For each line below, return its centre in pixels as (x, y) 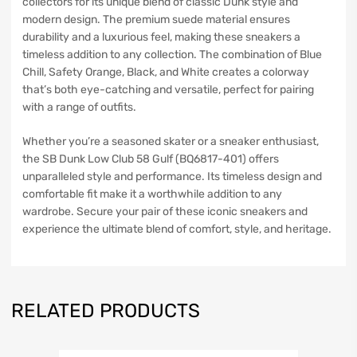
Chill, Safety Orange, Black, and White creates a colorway (166, 73)
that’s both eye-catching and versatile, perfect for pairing (168, 90)
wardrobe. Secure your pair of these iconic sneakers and (165, 212)
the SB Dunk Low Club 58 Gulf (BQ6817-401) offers (151, 159)
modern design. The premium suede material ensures (156, 20)
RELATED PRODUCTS (106, 311)
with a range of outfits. (79, 108)
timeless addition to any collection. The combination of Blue (172, 55)
